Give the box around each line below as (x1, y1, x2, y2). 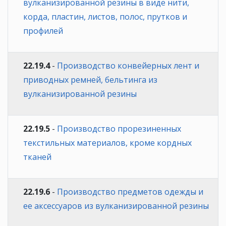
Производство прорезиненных (57, 123, 181, 134)
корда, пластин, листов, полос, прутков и (23, 11, 187, 22)
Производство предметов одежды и (57, 186, 203, 197)
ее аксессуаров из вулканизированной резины (23, 200, 209, 211)
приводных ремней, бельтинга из (23, 74, 157, 85)
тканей (23, 151, 51, 162)
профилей (23, 25, 63, 36)
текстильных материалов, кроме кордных (23, 137, 192, 148)
